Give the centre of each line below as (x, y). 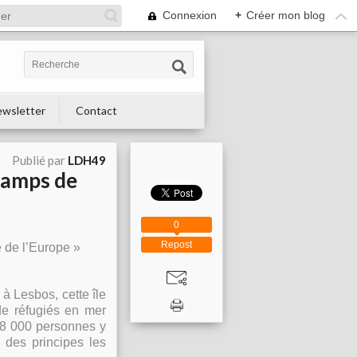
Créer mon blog (286, 15)
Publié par (40, 160)
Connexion (190, 15)
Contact (96, 110)
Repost (177, 245)
